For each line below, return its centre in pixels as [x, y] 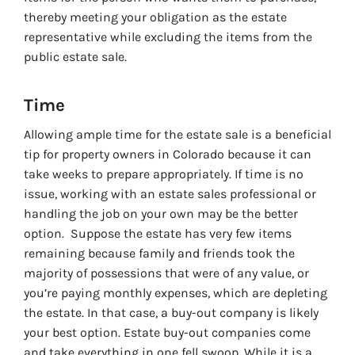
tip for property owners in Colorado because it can [168, 154]
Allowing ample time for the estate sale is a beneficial [177, 134]
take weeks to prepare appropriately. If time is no [164, 174]
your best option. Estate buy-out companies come [167, 332]
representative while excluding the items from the [168, 36]
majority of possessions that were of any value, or [166, 273]
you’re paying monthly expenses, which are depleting [176, 292]
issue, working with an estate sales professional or [170, 193]
